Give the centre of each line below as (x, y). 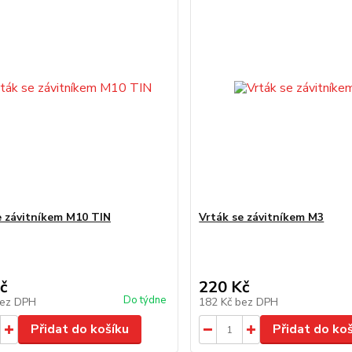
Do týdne (145, 300)
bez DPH (257, 302)
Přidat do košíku (79, 329)
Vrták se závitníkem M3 (262, 217)
